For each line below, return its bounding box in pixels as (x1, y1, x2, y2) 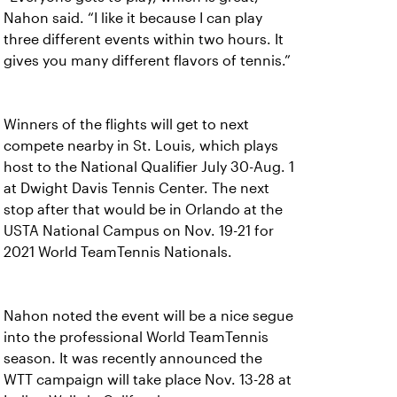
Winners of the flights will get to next (4, 117, 249, 132)
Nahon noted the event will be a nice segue (4, 308, 293, 323)
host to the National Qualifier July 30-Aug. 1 (4, 160, 294, 175)
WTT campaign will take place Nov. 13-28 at (4, 372, 292, 387)
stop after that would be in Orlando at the (4, 202, 283, 217)
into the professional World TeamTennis (4, 330, 269, 345)
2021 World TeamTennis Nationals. (4, 245, 232, 260)
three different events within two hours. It (4, 32, 284, 47)
